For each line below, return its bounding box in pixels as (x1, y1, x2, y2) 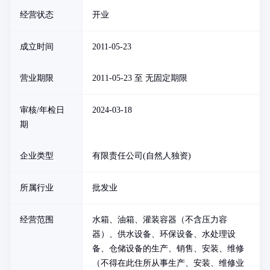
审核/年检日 (20, 105, 64, 115)
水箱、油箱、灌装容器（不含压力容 (92, 215, 227, 224)
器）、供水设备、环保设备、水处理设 (92, 230, 236, 239)
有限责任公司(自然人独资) (92, 151, 191, 160)
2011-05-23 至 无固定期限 (92, 74, 187, 83)
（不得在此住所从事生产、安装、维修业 (92, 259, 244, 268)
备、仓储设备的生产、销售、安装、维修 (92, 244, 244, 253)
